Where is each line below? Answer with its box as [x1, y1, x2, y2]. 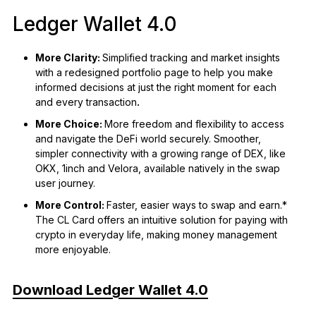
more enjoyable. [35, 243, 111, 255]
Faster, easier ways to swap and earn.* [106, 198, 287, 211]
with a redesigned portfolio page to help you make [35, 66, 273, 78]
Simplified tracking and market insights [102, 51, 280, 63]
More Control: [35, 198, 107, 211]
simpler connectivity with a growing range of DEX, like [35, 147, 286, 159]
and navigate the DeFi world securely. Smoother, [35, 132, 261, 145]
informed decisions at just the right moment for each [35, 80, 276, 93]
